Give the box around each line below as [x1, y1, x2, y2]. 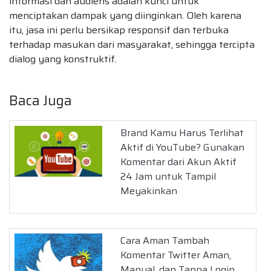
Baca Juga [9, 90, 72, 111]
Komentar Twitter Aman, [120, 247, 232, 263]
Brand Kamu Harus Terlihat [120, 125, 244, 140]
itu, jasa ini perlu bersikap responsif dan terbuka [9, 22, 229, 38]
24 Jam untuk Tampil [120, 168, 217, 184]
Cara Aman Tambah [120, 232, 210, 248]
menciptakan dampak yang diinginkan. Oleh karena [9, 7, 241, 23]
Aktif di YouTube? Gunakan [120, 139, 245, 155]
